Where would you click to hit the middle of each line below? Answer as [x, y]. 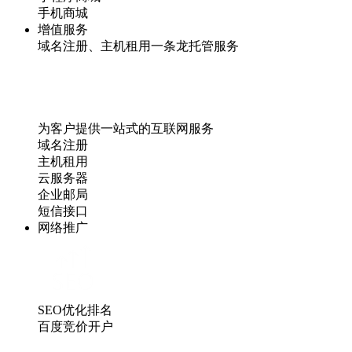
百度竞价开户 [75, 326]
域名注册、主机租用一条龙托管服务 [138, 46]
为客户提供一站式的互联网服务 [126, 128]
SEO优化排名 [75, 310]
